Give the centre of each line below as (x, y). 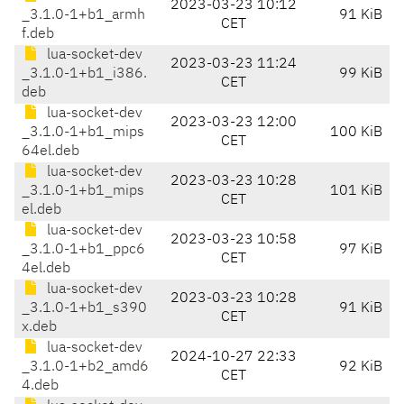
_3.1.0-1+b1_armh (83, 16)
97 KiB (361, 250)
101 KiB (356, 192)
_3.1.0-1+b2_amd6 (85, 367)
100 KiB (356, 133)
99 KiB (361, 74)
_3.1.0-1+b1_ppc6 (83, 250)
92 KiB (361, 367)
